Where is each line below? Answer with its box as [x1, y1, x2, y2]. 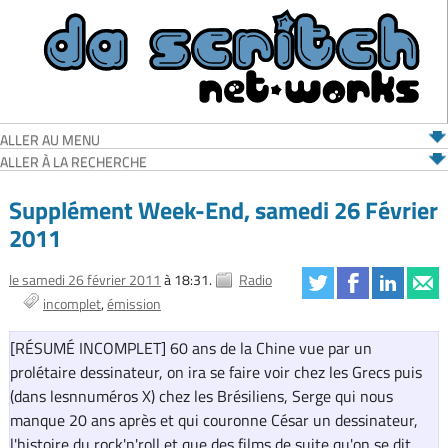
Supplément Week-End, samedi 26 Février [8, 191, 438, 228]
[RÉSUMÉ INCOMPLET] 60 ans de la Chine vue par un [9, 336, 372, 361]
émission [106, 293, 161, 315]
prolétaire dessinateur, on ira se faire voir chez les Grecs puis [9, 360, 422, 385]
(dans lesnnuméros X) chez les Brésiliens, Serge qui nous [9, 384, 393, 409]
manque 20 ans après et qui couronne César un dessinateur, [9, 408, 418, 433]
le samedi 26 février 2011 [8, 269, 161, 291]
